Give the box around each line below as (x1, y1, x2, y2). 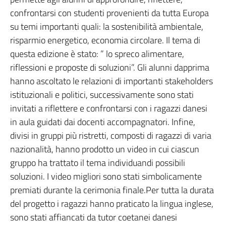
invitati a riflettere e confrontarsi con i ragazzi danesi (10, 101, 207, 115)
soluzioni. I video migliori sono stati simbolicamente (10, 169, 202, 183)
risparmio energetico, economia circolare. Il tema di (10, 33, 200, 47)
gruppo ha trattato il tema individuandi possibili (10, 156, 185, 169)
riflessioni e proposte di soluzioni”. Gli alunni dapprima (10, 61, 209, 74)
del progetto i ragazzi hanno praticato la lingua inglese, (10, 197, 213, 210)
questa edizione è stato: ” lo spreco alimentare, (10, 47, 184, 61)
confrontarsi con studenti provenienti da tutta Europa (10, 6, 209, 20)
